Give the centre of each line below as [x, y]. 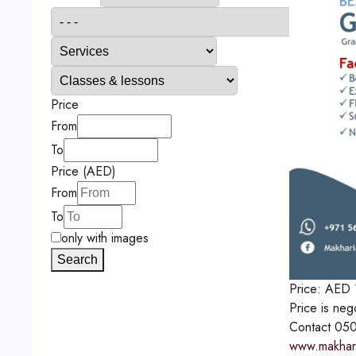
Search [77, 259]
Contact [310, 327]
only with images [104, 238]
